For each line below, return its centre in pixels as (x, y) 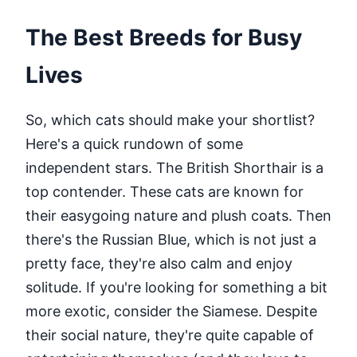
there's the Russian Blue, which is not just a (171, 239)
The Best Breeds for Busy (164, 37)
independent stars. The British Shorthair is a (175, 167)
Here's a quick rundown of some (134, 143)
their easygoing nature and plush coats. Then (178, 215)
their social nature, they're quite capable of (170, 335)
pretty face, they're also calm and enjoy (159, 263)
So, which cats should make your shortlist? (170, 120)
